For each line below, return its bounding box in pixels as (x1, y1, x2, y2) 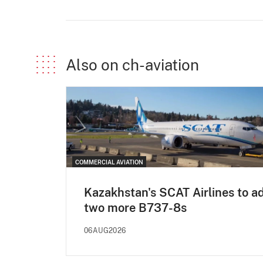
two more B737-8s (84, 200, 187, 215)
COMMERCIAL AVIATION (75, 158, 143, 166)
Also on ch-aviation (66, 56, 199, 75)
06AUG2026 (84, 226, 126, 235)
